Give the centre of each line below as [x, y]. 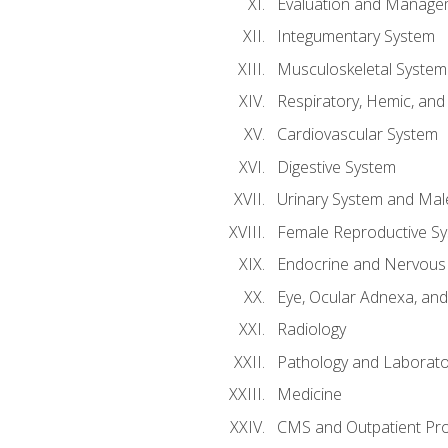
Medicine [309, 394]
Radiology [311, 329]
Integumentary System [355, 36]
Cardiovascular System [357, 133]
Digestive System [336, 166]
